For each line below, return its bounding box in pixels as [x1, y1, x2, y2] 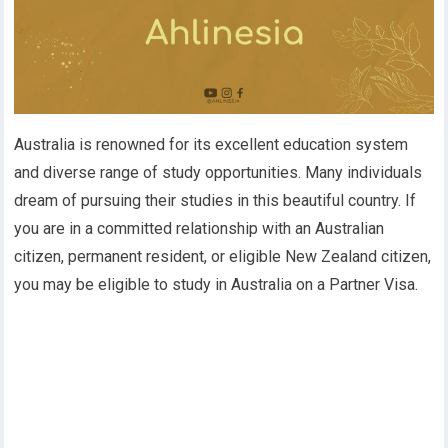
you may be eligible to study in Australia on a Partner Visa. [14, 275, 419, 295]
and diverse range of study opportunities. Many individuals [14, 163, 423, 183]
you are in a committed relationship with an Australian [14, 219, 385, 239]
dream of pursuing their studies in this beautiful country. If [14, 191, 417, 211]
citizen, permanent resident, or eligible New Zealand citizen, [14, 247, 432, 267]
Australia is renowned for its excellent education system [14, 135, 409, 155]
